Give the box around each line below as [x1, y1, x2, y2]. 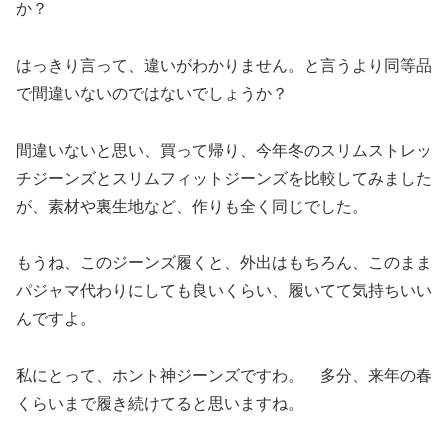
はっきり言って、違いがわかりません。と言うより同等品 [16, 56, 432, 74]
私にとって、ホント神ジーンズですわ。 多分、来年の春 [16, 367, 432, 385]
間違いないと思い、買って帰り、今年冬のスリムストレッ [16, 141, 432, 159]
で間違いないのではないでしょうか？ [16, 84, 288, 102]
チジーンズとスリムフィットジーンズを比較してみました [16, 169, 432, 187]
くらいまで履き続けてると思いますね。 [16, 395, 304, 413]
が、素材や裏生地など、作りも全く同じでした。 [16, 197, 368, 215]
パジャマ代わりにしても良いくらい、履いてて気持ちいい [16, 282, 432, 300]
